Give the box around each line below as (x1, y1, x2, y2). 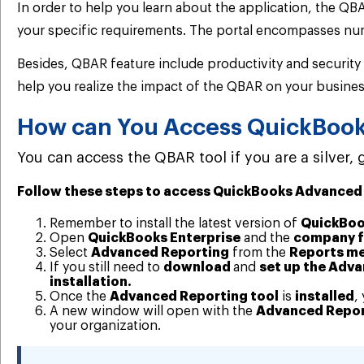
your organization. (50, 318, 161, 332)
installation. (50, 275, 132, 288)
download (163, 260, 233, 274)
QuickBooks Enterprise (88, 231, 240, 245)
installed (295, 289, 354, 303)
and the (240, 231, 293, 245)
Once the (50, 289, 110, 303)
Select (50, 245, 91, 259)
